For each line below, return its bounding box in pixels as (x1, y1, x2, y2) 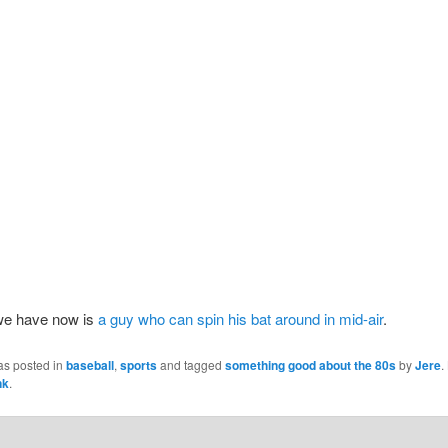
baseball (65, 355, 114, 374)
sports (119, 355, 157, 374)
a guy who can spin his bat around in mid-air (97, 308, 383, 330)
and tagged (156, 355, 225, 373)
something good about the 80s (224, 355, 396, 374)
